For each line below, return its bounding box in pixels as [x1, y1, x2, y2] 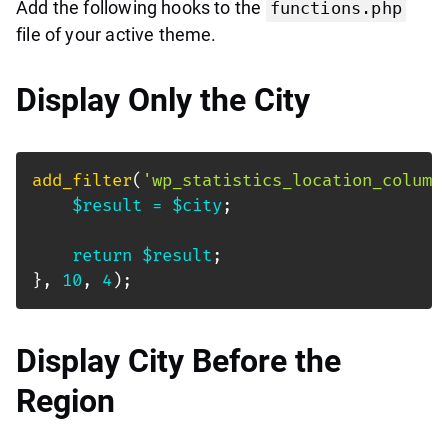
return [72, 244, 132, 266]
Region [16, 381, 115, 420]
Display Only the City [16, 80, 310, 119]
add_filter [32, 169, 132, 191]
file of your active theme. [16, 23, 217, 45]
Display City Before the [16, 341, 341, 380]
